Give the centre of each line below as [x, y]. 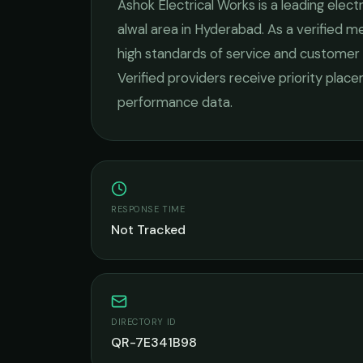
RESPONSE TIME [148, 209]
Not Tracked [148, 230]
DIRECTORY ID [144, 322]
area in [171, 29]
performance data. [175, 102]
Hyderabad [228, 29]
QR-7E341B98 [154, 342]
